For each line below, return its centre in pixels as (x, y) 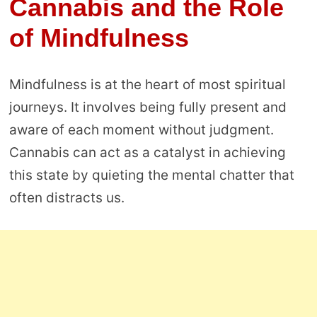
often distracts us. (67, 198)
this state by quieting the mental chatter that (151, 175)
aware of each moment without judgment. (141, 130)
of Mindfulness (99, 38)
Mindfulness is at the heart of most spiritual (147, 85)
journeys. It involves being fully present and (148, 108)
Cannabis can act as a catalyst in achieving (147, 153)
